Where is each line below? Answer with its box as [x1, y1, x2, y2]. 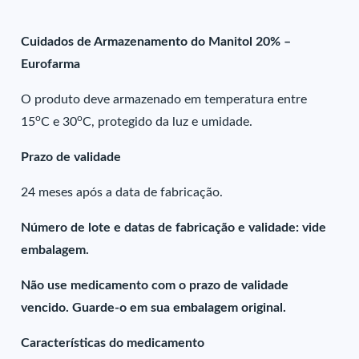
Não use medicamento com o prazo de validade [21, 279, 289, 292]
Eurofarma [21, 58, 81, 71]
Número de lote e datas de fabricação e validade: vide [21, 221, 327, 234]
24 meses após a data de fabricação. [21, 186, 224, 199]
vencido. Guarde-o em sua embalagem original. [21, 301, 287, 314]
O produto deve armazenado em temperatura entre [21, 93, 308, 106]
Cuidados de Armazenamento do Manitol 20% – [21, 35, 292, 48]
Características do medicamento [21, 337, 205, 349]
